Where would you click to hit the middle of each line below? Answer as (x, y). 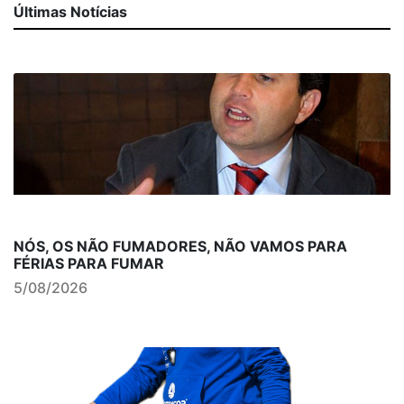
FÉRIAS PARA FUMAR (89, 263)
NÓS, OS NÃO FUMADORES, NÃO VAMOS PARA (180, 246)
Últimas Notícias (70, 12)
